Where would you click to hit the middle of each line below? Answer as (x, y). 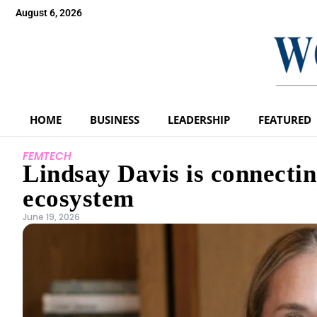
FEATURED (285, 119)
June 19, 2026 (51, 217)
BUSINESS (115, 119)
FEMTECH (47, 156)
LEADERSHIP (199, 119)
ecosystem (79, 198)
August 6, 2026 (49, 13)
